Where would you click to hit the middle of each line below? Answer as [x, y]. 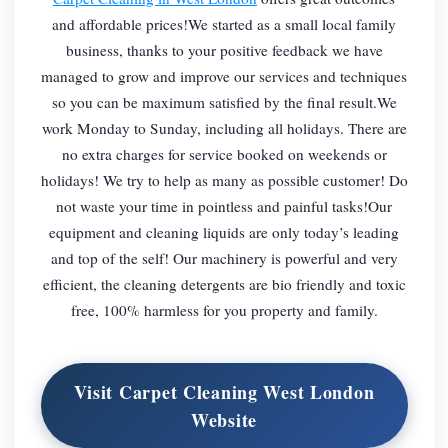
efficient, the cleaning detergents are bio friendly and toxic [224, 283]
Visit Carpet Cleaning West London [224, 391]
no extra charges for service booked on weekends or [224, 153]
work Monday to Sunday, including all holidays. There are [224, 127]
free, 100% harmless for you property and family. [224, 309]
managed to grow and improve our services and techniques [224, 75]
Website [224, 419]
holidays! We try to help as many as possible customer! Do [224, 179]
